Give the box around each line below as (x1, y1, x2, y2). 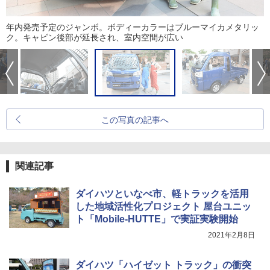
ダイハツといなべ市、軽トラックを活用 (75, 189, 249, 199)
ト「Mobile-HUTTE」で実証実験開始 (75, 214, 238, 225)
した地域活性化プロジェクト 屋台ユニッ (75, 201, 251, 212)
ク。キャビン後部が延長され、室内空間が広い (6, 33, 183, 43)
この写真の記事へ (101, 115, 169, 125)
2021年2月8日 (208, 231, 255, 240)
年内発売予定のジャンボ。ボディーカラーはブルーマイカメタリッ (6, 22, 259, 33)
